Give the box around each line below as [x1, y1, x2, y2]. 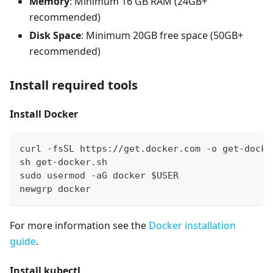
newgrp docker [19, 183, 91, 194]
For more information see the [10, 218, 149, 232]
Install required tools [10, 76, 138, 93]
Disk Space [29, 28, 81, 42]
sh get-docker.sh [19, 156, 107, 168]
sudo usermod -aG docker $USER [19, 169, 179, 181]
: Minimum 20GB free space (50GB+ [81, 28, 243, 42]
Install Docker [10, 107, 78, 121]
